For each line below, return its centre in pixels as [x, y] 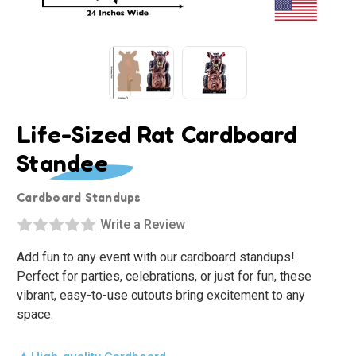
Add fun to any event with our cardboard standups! [156, 257]
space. [35, 314]
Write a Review [142, 224]
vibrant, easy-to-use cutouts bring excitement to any [161, 295]
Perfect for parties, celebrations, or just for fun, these [164, 276]
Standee [62, 163]
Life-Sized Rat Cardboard [157, 134]
